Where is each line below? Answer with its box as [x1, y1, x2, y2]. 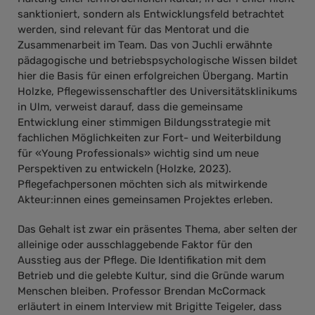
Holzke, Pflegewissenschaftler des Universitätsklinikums [18, 85, 297, 98]
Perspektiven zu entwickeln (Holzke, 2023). [18, 162, 231, 176]
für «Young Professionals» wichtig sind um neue [18, 147, 259, 160]
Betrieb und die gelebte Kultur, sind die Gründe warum [18, 269, 284, 282]
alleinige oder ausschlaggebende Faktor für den [18, 238, 252, 251]
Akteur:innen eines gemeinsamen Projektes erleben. [18, 193, 273, 207]
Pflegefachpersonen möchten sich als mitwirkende [18, 178, 267, 191]
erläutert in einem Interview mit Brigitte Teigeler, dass [18, 300, 282, 313]
